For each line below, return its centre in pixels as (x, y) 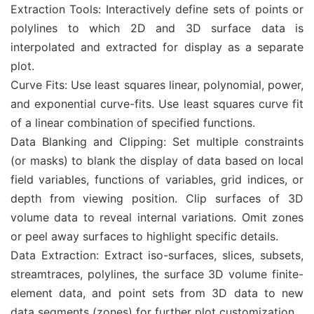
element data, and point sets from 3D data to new (157, 293)
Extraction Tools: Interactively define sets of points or (157, 9)
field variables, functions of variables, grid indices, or (157, 179)
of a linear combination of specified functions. (133, 123)
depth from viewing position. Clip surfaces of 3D (157, 198)
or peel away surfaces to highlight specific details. (144, 236)
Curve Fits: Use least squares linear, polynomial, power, (157, 85)
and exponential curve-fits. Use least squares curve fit (157, 104)
